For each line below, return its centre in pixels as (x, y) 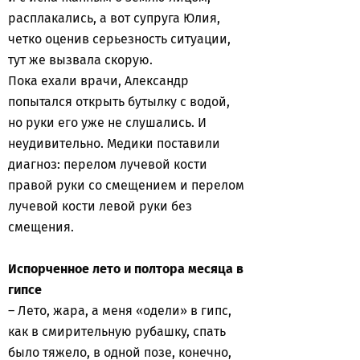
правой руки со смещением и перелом (126, 185)
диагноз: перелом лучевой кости (108, 164)
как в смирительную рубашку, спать (117, 331)
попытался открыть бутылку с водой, (119, 102)
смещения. (43, 227)
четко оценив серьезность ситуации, (119, 39)
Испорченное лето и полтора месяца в (126, 269)
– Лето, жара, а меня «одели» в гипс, (120, 311)
